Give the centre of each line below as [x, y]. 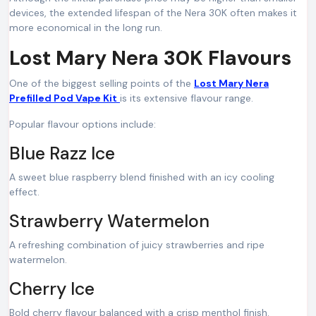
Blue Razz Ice [62, 153]
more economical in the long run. [86, 28]
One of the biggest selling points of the [102, 83]
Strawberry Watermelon [109, 221]
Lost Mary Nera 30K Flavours [150, 58]
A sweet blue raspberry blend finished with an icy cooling [142, 177]
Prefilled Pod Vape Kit [63, 98]
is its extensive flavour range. [187, 98]
